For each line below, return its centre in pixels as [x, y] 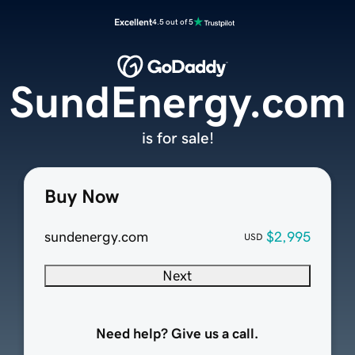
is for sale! [177, 138]
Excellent [133, 22]
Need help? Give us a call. [177, 334]
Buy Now [81, 197]
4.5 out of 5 [173, 22]
